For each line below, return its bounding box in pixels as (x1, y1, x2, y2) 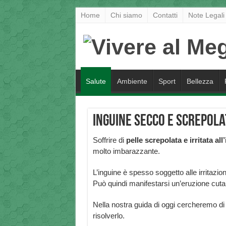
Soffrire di (92, 136, 126, 145)
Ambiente (117, 77, 147, 86)
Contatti (152, 11, 178, 19)
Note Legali (188, 11, 224, 19)
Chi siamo (110, 11, 142, 19)
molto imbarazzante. (92, 147, 160, 156)
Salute (85, 77, 106, 86)
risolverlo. (92, 211, 125, 220)
